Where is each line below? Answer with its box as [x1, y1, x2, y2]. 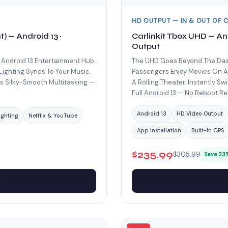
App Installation [137, 126, 181, 134]
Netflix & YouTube [28, 111, 77, 119]
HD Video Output [177, 109, 223, 117]
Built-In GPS [191, 126, 224, 134]
